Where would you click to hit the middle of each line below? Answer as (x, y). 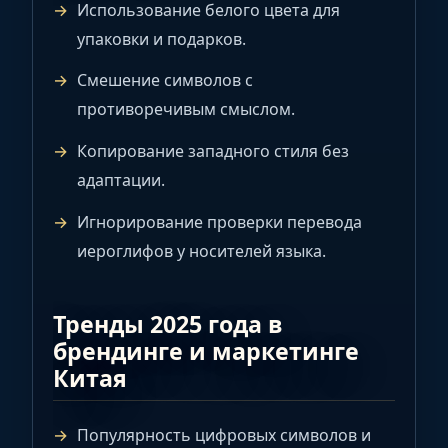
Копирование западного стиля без (213, 151)
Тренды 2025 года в (168, 323)
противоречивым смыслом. (186, 109)
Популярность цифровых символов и (224, 434)
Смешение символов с (165, 80)
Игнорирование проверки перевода (219, 221)
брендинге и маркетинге (206, 350)
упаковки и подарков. (161, 38)
